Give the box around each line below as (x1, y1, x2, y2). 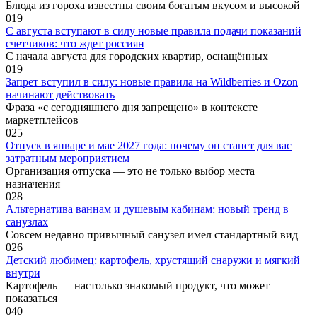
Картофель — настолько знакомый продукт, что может (6, 279, 270, 292)
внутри (6, 266, 40, 279)
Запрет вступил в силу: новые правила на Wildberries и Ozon (6, 75, 298, 88)
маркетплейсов (6, 113, 79, 126)
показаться (6, 292, 57, 304)
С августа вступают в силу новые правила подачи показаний (6, 24, 301, 37)
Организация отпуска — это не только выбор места (6, 164, 255, 177)
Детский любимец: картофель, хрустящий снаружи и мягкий (6, 253, 300, 266)
